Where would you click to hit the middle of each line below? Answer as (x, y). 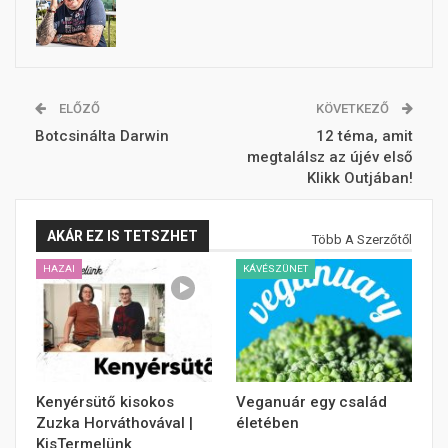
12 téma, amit (364, 136)
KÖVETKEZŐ (354, 109)
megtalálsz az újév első (330, 157)
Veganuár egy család (311, 402)
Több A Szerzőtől (362, 240)
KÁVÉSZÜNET (275, 268)
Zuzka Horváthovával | (114, 423)
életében (267, 423)
